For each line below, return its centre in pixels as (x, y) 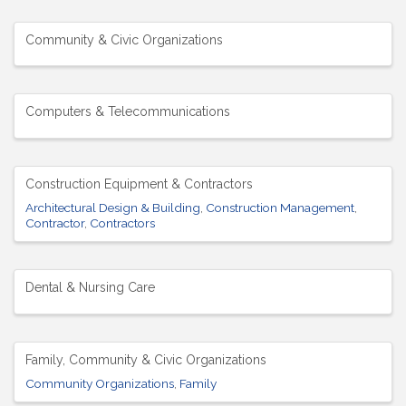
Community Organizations (100, 383)
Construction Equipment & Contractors (139, 184)
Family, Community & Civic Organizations (146, 359)
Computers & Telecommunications (128, 112)
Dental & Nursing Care (90, 288)
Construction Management (280, 208)
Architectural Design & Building (113, 208)
